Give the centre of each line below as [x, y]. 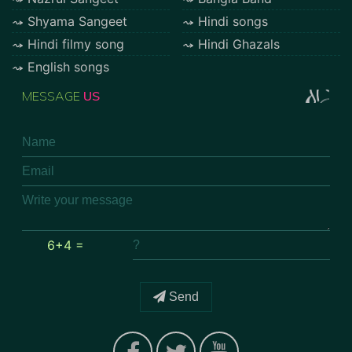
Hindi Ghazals [239, 44]
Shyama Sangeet [77, 22]
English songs [68, 67]
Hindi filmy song [76, 44]
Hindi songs [233, 22]
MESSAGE [51, 95]
